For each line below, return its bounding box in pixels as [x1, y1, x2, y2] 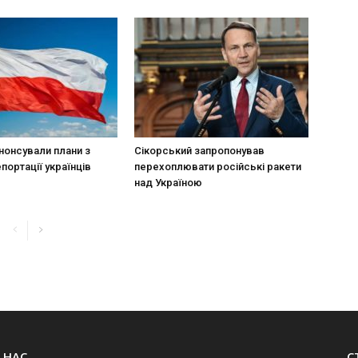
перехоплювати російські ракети [134, 161, 301, 173]
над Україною [134, 177, 202, 189]
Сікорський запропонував [134, 145, 265, 157]
